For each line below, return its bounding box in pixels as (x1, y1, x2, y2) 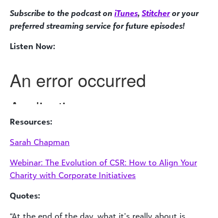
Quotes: (10, 191, 40, 200)
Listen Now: (10, 41, 55, 51)
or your (170, 8, 199, 18)
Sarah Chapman (10, 137, 70, 147)
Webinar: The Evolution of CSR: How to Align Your (10, 158, 197, 167)
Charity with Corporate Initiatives (10, 170, 136, 180)
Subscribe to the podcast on (10, 8, 114, 18)
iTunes (114, 8, 138, 18)
